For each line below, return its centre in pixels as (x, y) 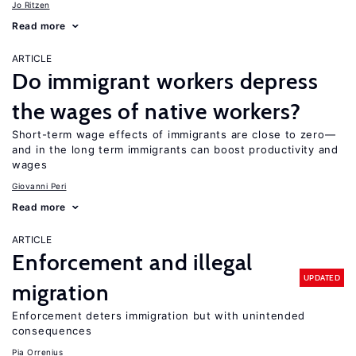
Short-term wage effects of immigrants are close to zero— (174, 134)
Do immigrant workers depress (165, 81)
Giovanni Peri (39, 186)
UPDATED (321, 277)
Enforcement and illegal (133, 262)
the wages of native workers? (157, 111)
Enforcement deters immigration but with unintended (159, 315)
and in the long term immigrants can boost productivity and (175, 149)
